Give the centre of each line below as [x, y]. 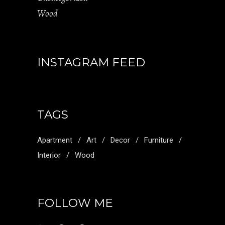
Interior [49, 155]
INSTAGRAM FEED [91, 62]
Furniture [159, 140]
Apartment [55, 140]
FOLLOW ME [75, 203]
